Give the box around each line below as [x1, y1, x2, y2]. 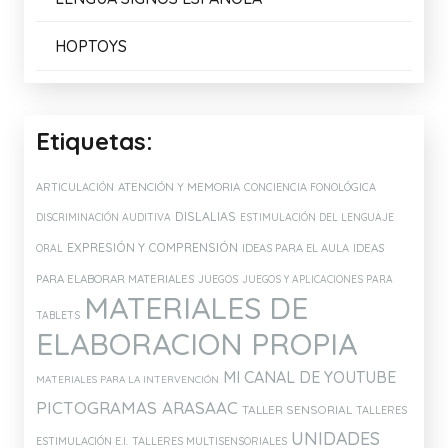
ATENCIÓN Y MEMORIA [118, 178, 240, 194]
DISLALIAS [175, 208, 236, 224]
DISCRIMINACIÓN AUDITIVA [36, 210, 171, 224]
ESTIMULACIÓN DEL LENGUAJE [240, 210, 394, 224]
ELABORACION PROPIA [36, 324, 357, 363]
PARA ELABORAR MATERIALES [36, 271, 194, 286]
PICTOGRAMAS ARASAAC [36, 396, 238, 418]
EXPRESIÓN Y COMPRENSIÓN [67, 239, 238, 255]
